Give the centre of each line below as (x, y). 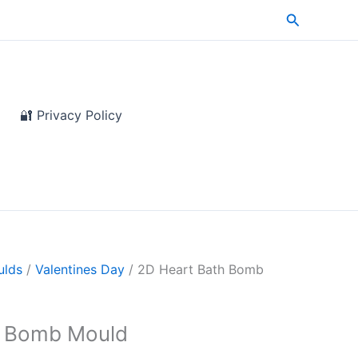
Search (308, 18)
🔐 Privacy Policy (71, 115)
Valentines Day (80, 269)
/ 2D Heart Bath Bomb (194, 269)
